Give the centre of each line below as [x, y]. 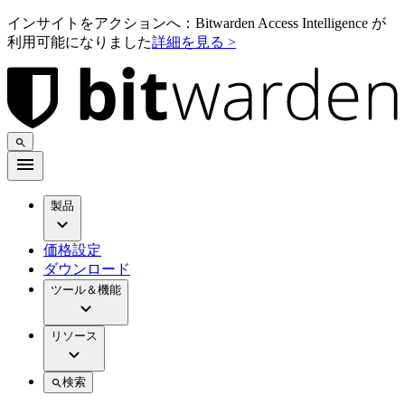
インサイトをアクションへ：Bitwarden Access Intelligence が [197, 23]
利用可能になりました [80, 42]
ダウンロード [87, 269]
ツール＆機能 [86, 290]
